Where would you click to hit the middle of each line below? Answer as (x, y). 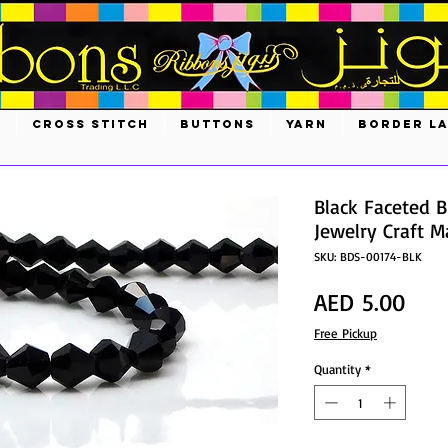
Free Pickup (345, 332)
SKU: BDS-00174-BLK (368, 256)
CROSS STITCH (90, 124)
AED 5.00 (359, 301)
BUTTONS (217, 124)
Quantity (337, 368)
